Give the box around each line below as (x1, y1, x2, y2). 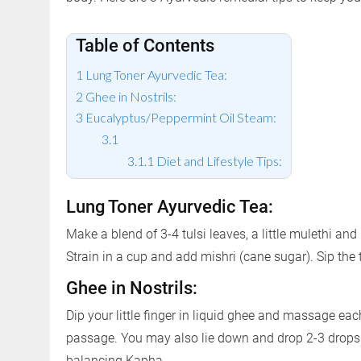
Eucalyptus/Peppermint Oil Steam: (85, 110, 277, 126)
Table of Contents (76, 35, 215, 56)
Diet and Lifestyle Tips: (156, 152, 283, 168)
